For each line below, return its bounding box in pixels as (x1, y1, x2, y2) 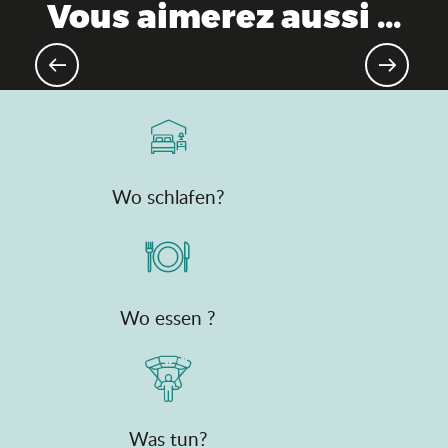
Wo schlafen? (111, 183, 225, 211)
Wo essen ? (120, 304, 216, 332)
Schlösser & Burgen (127, 50, 321, 75)
